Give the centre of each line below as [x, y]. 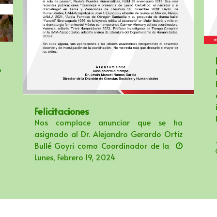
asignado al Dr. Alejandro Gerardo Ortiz [108, 134]
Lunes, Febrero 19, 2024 [75, 157]
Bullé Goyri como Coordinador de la [103, 146]
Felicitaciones [62, 111]
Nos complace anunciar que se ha [108, 122]
